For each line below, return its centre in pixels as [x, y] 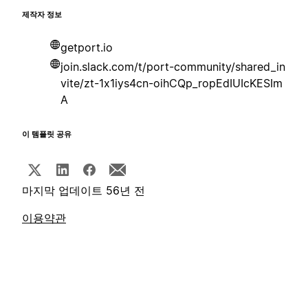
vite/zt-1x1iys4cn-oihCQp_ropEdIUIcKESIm [172, 84]
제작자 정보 [42, 15]
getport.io [87, 48]
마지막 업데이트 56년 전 [84, 191]
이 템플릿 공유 [47, 135]
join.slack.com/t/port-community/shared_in [173, 67]
